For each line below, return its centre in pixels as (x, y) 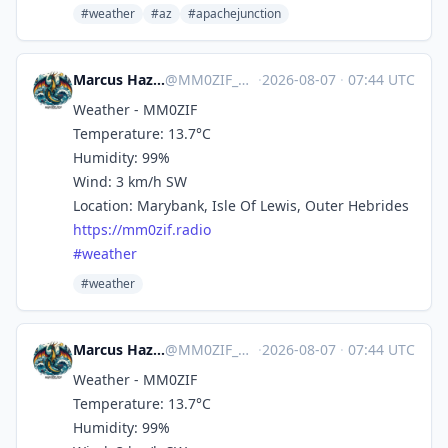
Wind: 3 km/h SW (130, 181)
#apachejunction (234, 13)
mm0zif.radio (166, 229)
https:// (97, 229)
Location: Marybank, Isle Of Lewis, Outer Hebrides (241, 205)
